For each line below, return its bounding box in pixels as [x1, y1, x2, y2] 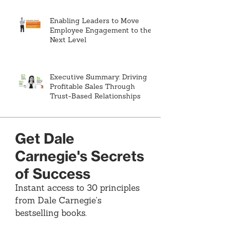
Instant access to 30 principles [15, 184, 140, 193]
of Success [15, 164, 90, 182]
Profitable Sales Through [50, 83, 135, 91]
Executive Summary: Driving [50, 73, 147, 81]
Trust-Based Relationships [50, 92, 141, 100]
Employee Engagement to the [50, 27, 152, 35]
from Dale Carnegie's [15, 196, 101, 205]
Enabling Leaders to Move [50, 17, 139, 25]
